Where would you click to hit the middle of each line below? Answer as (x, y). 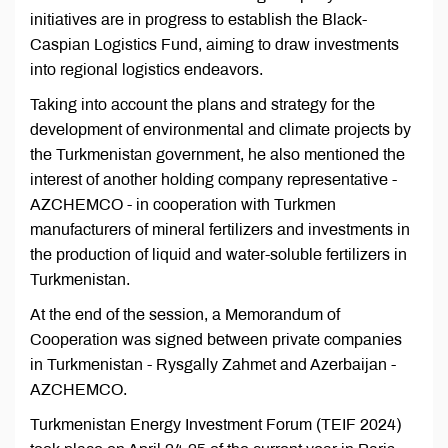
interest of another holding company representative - (213, 180)
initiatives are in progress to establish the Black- (198, 20)
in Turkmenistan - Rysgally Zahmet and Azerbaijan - (213, 365)
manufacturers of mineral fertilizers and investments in (220, 230)
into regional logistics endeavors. (146, 70)
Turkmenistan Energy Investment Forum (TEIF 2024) (215, 425)
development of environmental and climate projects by (220, 130)
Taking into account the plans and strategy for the (202, 105)
